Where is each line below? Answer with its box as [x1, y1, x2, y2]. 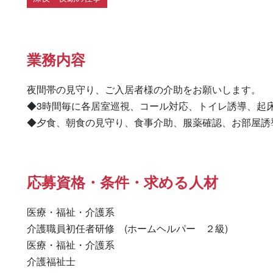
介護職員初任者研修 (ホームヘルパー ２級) [27, 221, 230, 235]
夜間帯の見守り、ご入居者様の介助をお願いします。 [27, 82, 261, 96]
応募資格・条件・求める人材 [27, 171, 218, 192]
